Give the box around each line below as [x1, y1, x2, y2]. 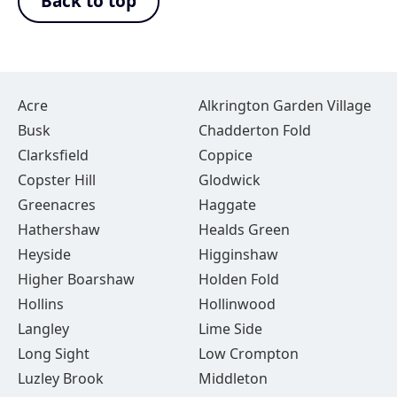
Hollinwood [198, 294, 276, 314]
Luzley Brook [18, 369, 104, 388]
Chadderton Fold [198, 121, 311, 140]
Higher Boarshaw [18, 269, 135, 289]
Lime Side [198, 319, 262, 339]
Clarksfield [18, 145, 89, 165]
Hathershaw [18, 220, 100, 239]
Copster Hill [18, 170, 96, 190]
